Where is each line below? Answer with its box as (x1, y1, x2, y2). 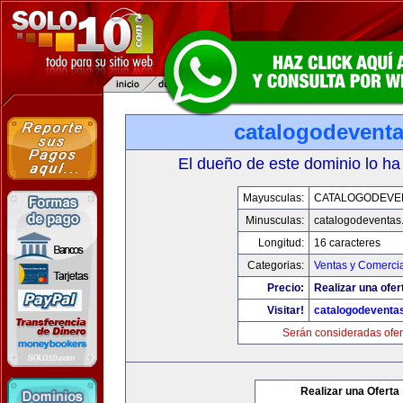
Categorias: (247, 259, 304, 272)
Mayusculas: (243, 192, 304, 204)
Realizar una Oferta (300, 385, 399, 398)
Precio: (267, 282, 304, 294)
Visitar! (267, 304, 304, 317)
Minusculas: (246, 214, 304, 227)
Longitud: (258, 237, 304, 249)
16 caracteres (314, 237, 381, 249)
